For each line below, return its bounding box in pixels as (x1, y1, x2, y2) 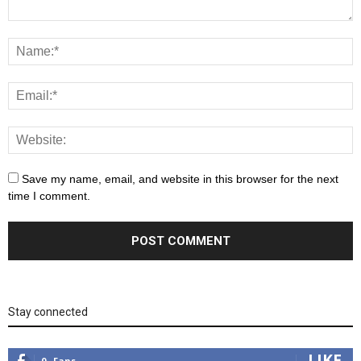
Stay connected (8, 305, 88, 318)
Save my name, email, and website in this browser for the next (22, 172, 338, 185)
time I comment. (8, 189, 90, 202)
